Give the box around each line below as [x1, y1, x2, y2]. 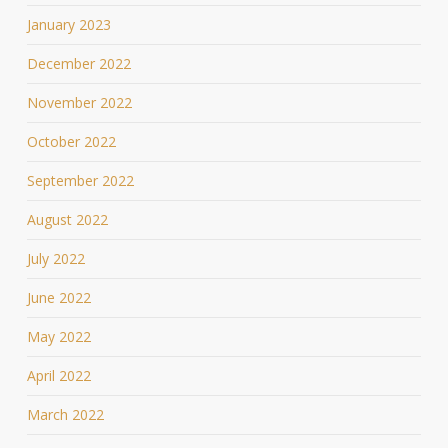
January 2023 [26, 14, 111, 34]
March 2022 [26, 404, 104, 424]
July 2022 [26, 248, 85, 268]
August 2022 [26, 209, 108, 229]
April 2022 [26, 365, 91, 385]
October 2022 [26, 131, 116, 151]
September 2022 [26, 170, 134, 190]
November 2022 [26, 92, 132, 112]
